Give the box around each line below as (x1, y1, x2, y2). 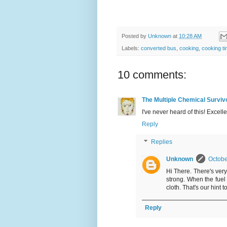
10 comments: (118, 68, 186, 82)
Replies (151, 138, 173, 146)
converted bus (141, 45, 176, 52)
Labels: (122, 45, 141, 52)
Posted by (122, 32, 148, 39)
